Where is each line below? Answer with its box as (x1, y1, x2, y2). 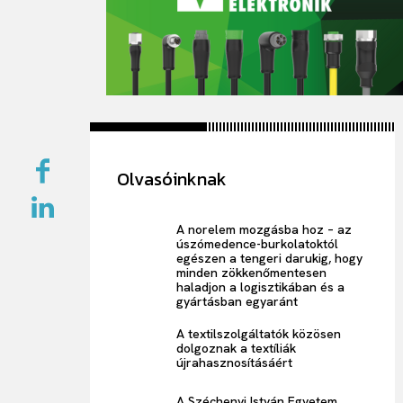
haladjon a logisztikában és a (176, 278, 345, 295)
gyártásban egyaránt (176, 292, 299, 309)
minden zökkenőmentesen (176, 264, 327, 281)
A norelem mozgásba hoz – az (176, 220, 353, 237)
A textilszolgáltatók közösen (176, 325, 342, 342)
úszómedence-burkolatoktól (176, 235, 339, 252)
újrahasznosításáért (176, 354, 293, 371)
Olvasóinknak (117, 165, 228, 193)
